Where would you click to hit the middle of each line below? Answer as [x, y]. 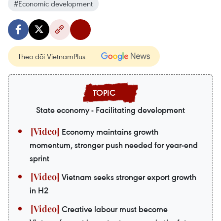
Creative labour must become [114, 209]
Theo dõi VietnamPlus [52, 56]
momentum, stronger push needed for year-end [114, 145]
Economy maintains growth [109, 132]
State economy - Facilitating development [110, 110]
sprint [39, 159]
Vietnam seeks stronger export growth [128, 177]
